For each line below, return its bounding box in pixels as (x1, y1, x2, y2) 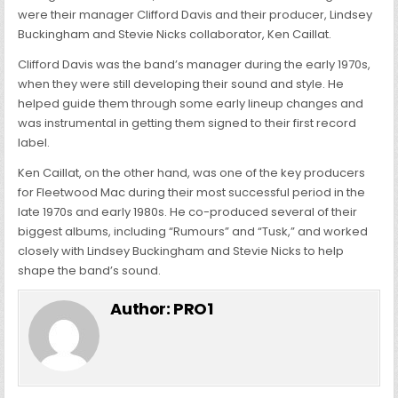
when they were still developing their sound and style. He (18, 76, 345, 93)
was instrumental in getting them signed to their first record (18, 115, 357, 132)
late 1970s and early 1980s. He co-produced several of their (18, 203, 358, 221)
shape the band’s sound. (18, 262, 162, 280)
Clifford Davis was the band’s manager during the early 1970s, (18, 56, 371, 74)
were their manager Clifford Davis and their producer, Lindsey (18, 6, 373, 24)
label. (18, 134, 51, 152)
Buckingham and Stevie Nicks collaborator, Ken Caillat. (18, 26, 332, 44)
